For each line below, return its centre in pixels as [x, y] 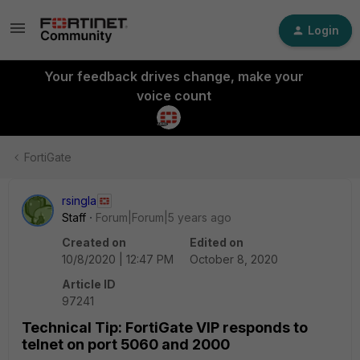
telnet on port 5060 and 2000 [126, 344]
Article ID [89, 284]
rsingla [79, 200]
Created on [94, 242]
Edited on [217, 242]
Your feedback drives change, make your [174, 76]
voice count [174, 96]
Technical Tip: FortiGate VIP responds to [165, 327]
